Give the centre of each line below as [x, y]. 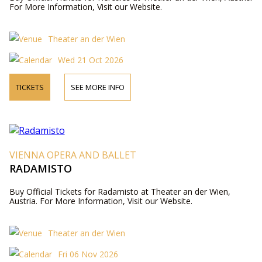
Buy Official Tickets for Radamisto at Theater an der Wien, [120, 192]
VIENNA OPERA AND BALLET [73, 155]
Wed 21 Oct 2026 [90, 60]
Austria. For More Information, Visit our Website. [101, 201]
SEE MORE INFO [97, 87]
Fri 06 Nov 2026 [88, 254]
